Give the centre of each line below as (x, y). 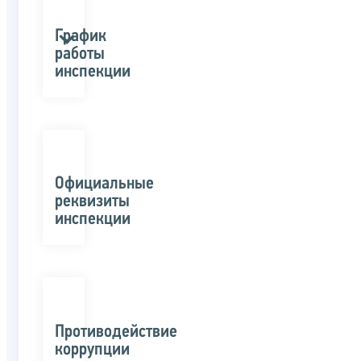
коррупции (92, 350)
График (81, 36)
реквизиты (92, 202)
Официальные (104, 185)
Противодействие (116, 332)
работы (80, 54)
